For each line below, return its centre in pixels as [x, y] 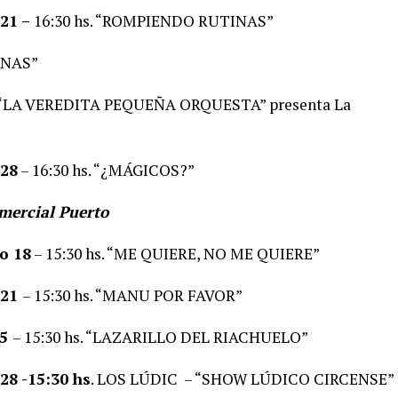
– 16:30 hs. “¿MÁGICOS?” [106, 170]
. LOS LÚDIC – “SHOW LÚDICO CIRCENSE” [243, 378]
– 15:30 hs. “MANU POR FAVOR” [132, 295]
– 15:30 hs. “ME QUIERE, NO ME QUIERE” [175, 253]
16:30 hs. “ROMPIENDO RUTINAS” [154, 20]
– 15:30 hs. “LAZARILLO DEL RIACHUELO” [160, 337]
